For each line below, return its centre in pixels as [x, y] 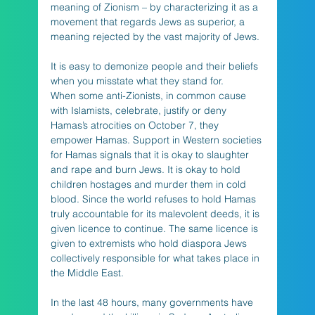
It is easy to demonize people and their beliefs [155, 66]
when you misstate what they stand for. [137, 81]
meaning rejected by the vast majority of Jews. [156, 36]
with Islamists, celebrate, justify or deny [140, 110]
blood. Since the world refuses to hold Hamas [154, 199]
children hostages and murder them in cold [149, 184]
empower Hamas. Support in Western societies [157, 140]
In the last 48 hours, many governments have [153, 302]
